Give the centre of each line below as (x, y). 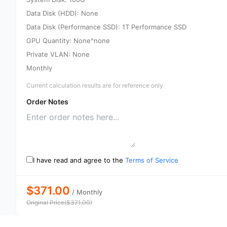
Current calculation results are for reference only (95, 85)
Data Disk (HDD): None (62, 13)
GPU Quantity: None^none (68, 41)
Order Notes (47, 102)
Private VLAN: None (58, 54)
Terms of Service (152, 160)
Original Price (45, 202)
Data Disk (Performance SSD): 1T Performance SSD (106, 27)
